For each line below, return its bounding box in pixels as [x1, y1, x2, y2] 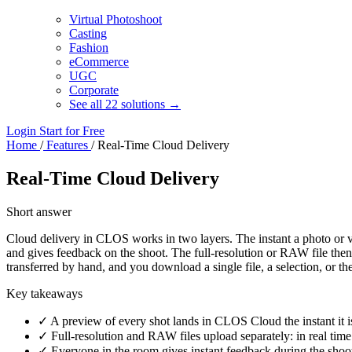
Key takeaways [6, 286, 82, 300]
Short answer [6, 204, 71, 218]
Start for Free [39, 124, 104, 137]
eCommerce [69, 55, 129, 68]
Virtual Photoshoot [69, 13, 162, 26]
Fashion [69, 41, 108, 54]
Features [43, 138, 91, 152]
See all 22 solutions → [69, 97, 181, 111]
